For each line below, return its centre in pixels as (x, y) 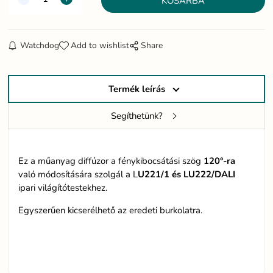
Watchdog (39, 46)
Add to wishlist (100, 46)
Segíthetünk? (136, 116)
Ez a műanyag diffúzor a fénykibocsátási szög (111, 161)
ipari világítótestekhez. (63, 188)
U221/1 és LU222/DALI (187, 175)
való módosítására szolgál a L (78, 175)
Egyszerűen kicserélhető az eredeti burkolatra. (111, 211)
